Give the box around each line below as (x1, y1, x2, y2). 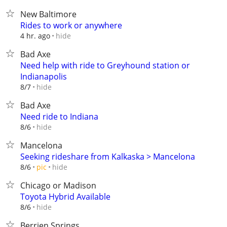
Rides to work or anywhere (20, 20, 122, 31)
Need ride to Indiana (20, 111, 98, 122)
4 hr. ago (20, 31, 50, 41)
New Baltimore (20, 9, 77, 20)
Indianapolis (20, 71, 67, 82)
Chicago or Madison (20, 180, 96, 191)
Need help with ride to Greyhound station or (20, 60, 190, 71)
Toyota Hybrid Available (20, 191, 110, 202)
